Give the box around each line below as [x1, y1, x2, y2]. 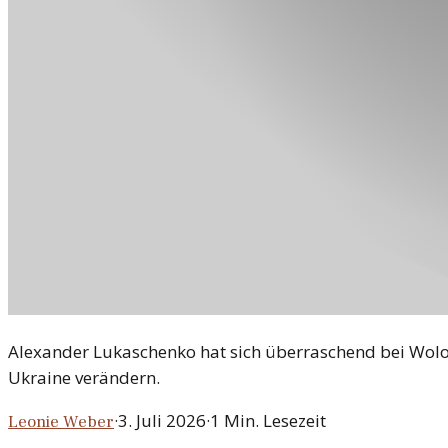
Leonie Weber [8, 411, 114, 434]
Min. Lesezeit [220, 409, 326, 433]
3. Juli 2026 [118, 409, 206, 433]
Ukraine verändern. [8, 366, 160, 390]
